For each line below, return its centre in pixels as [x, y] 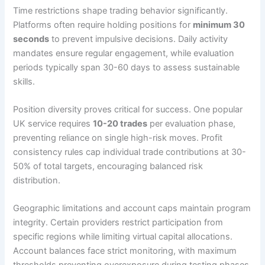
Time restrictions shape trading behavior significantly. [121, 10]
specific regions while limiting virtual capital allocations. [123, 237]
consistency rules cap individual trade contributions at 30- [130, 152]
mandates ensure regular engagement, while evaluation [124, 53]
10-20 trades [120, 123]
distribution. [37, 180]
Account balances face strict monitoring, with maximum [125, 251]
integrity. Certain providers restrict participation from [118, 223]
